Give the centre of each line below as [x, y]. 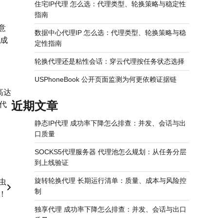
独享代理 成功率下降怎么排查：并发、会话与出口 [110, 209]
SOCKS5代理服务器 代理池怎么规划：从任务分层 [110, 152]
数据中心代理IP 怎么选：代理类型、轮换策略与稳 [110, 33]
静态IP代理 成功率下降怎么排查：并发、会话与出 [110, 123]
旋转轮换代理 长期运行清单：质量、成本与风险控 [110, 181]
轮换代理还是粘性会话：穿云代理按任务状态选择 [109, 61]
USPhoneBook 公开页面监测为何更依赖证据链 [106, 79]
